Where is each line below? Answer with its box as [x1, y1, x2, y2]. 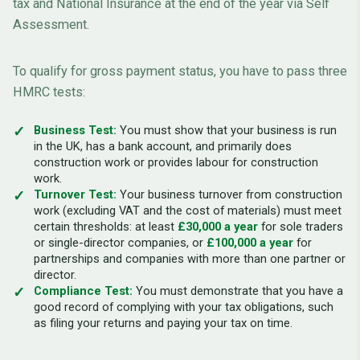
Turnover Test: [34, 187, 117, 202]
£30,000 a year [178, 219, 258, 235]
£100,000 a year [207, 235, 293, 251]
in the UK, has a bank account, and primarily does [34, 139, 292, 154]
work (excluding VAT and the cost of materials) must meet [34, 203, 342, 219]
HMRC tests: [13, 84, 85, 100]
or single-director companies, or [34, 235, 207, 251]
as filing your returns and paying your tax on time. [34, 316, 292, 331]
